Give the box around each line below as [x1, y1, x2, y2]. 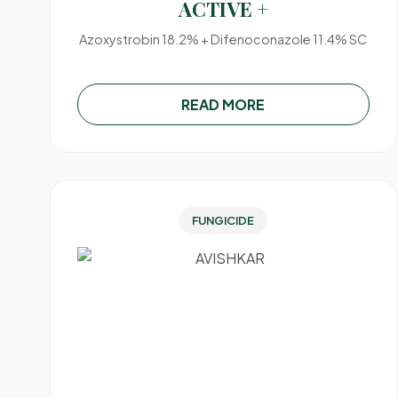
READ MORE [181, 95, 266, 114]
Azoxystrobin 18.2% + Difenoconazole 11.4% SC [79, 31, 368, 47]
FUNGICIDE [192, 213, 255, 227]
